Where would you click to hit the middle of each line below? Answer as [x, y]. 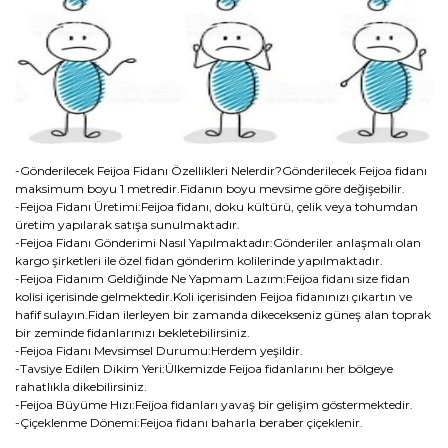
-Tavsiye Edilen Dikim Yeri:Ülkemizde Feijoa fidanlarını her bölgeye [204, 368]
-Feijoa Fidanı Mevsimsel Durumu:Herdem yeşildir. [159, 350]
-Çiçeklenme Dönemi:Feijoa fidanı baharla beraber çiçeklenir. [189, 422]
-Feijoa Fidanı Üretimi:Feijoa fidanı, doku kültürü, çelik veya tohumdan [216, 206]
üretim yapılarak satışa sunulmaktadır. [127, 224]
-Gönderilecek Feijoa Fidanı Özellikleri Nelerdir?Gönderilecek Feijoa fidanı [221, 170]
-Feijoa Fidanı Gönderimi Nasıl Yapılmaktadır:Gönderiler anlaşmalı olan [218, 242]
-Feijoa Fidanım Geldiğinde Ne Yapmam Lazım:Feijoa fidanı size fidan [212, 278]
